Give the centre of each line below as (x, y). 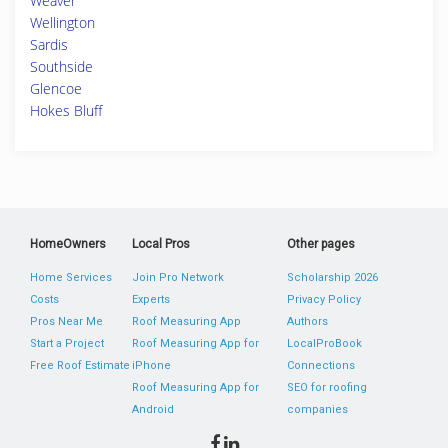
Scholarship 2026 (332, 277)
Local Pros (161, 244)
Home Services (71, 277)
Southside (61, 66)
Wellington (62, 22)
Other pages (320, 244)
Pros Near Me (66, 321)
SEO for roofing (326, 387)
